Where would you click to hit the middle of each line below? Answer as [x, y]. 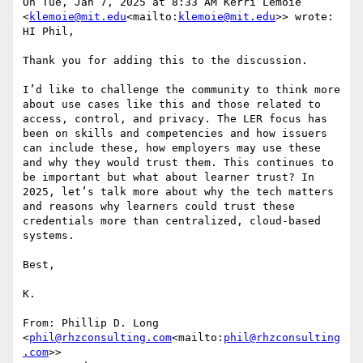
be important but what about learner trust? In [169, 177]
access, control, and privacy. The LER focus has [175, 119]
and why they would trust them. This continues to [178, 163]
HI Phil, [49, 32]
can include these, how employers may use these [172, 148]
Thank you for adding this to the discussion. [165, 61]
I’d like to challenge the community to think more [181, 90]
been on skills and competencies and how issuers [175, 134]
